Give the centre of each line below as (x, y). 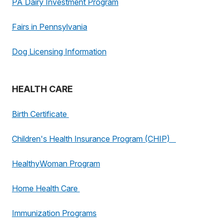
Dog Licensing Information (59, 52)
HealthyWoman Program (56, 164)
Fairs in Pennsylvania (50, 27)
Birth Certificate (40, 114)
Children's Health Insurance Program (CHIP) (94, 139)
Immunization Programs (54, 213)
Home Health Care (46, 188)
